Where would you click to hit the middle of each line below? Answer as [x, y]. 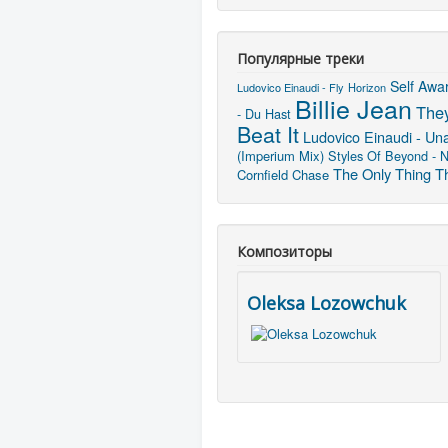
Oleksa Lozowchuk [326, 302]
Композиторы [284, 251]
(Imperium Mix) [280, 155]
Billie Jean [353, 107]
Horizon [367, 86]
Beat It [268, 133]
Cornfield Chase [283, 174]
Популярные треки [300, 58]
